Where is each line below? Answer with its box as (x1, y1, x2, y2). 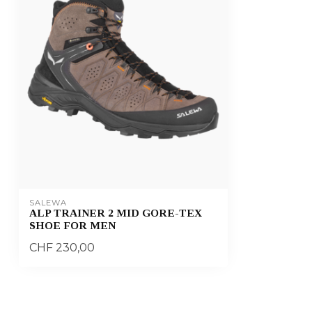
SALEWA (29, 197, 67, 208)
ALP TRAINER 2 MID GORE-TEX (29, 206, 202, 219)
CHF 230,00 (29, 240, 95, 254)
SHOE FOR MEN (29, 219, 116, 231)
